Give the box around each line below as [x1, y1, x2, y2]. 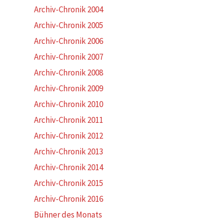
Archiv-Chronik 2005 [34, 20, 104, 31]
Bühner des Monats [34, 209, 103, 220]
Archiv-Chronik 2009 [34, 83, 104, 94]
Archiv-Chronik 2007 [34, 51, 104, 62]
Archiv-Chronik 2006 [34, 36, 104, 46]
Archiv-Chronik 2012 [34, 130, 104, 141]
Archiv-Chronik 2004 [34, 4, 104, 15]
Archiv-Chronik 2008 [34, 67, 104, 78]
